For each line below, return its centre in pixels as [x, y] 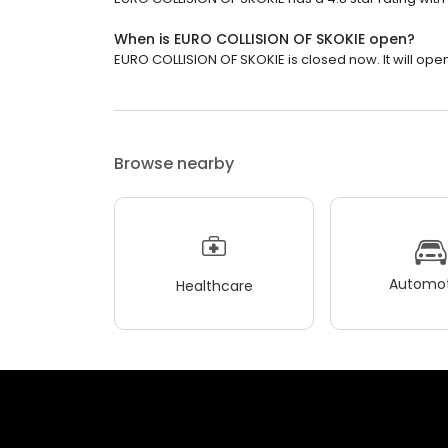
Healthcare [214, 285]
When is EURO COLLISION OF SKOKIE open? [264, 39]
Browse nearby [174, 163]
